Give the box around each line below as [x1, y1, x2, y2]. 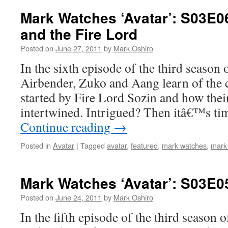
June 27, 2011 [55, 43, 102, 53]
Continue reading [20, 118, 113, 135]
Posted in [20, 140, 51, 151]
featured [131, 140, 158, 151]
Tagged [80, 140, 105, 151]
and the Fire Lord [20, 23, 137, 44]
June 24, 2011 [55, 192, 102, 203]
